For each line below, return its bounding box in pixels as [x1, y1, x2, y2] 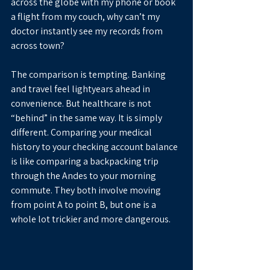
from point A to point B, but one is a [11, 198, 158, 211]
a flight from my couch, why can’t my [11, 10, 162, 23]
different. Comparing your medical [11, 126, 154, 139]
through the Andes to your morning [11, 169, 158, 182]
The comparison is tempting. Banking [11, 68, 168, 81]
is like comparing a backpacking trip [11, 155, 160, 168]
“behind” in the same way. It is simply [11, 111, 164, 124]
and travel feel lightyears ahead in [11, 83, 152, 95]
